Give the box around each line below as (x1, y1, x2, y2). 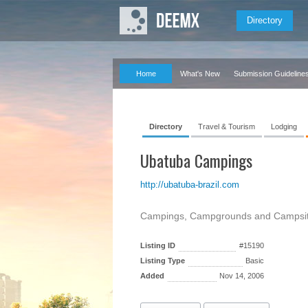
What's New (180, 69, 220, 78)
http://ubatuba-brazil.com (140, 179, 239, 190)
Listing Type (140, 256, 185, 265)
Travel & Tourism (198, 122, 255, 131)
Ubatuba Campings (140, 148, 252, 173)
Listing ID (140, 241, 175, 250)
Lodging (271, 122, 297, 131)
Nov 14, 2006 (219, 272, 264, 280)
